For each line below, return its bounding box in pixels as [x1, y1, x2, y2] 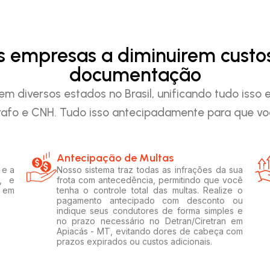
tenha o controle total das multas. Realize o [56, 184, 243, 195]
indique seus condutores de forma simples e [56, 205, 243, 216]
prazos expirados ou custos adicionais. [56, 236, 212, 246]
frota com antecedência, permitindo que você [56, 174, 243, 185]
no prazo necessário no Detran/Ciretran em [56, 215, 243, 226]
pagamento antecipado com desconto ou [56, 195, 243, 206]
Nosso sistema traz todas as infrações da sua [56, 164, 243, 175]
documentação [69, 63, 201, 86]
